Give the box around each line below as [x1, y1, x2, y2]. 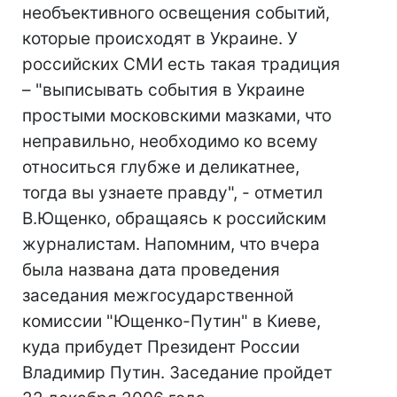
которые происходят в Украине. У [22, 28, 298, 49]
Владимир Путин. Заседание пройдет [22, 362, 332, 383]
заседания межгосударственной [22, 285, 293, 306]
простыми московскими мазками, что [22, 105, 331, 126]
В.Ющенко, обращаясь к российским [22, 208, 326, 229]
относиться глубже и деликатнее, [22, 157, 300, 177]
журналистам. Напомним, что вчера [22, 234, 320, 254]
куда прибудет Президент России [22, 337, 300, 357]
